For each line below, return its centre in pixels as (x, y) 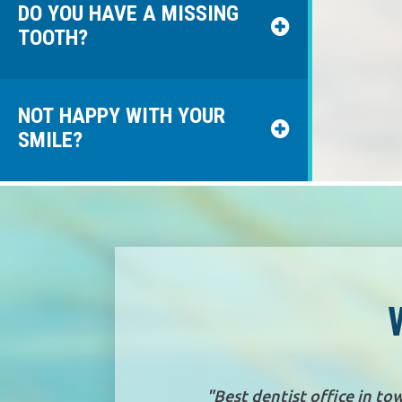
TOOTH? (53, 37)
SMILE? (50, 140)
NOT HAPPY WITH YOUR (122, 116)
